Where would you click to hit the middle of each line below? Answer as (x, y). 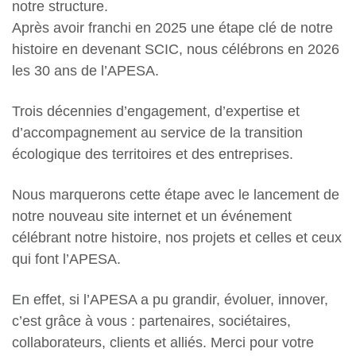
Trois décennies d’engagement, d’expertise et (156, 112)
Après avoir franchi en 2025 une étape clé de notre (172, 28)
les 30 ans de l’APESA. (85, 71)
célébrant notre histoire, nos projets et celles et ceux (177, 238)
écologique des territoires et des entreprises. (153, 155)
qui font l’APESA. (66, 259)
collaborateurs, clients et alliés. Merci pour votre (163, 343)
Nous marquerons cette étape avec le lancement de (176, 195)
